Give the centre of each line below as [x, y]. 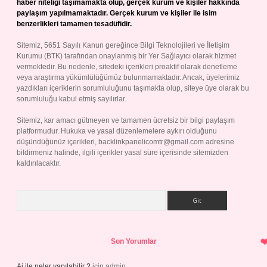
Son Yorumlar [133, 241]
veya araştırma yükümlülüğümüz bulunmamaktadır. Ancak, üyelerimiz [128, 77]
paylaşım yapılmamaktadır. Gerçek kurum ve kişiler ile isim [117, 13]
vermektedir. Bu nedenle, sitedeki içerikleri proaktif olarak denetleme [127, 67]
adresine [219, 142]
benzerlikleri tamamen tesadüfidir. [74, 24]
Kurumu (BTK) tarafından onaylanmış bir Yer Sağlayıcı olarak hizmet [126, 56]
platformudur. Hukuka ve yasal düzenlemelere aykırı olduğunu [117, 131]
